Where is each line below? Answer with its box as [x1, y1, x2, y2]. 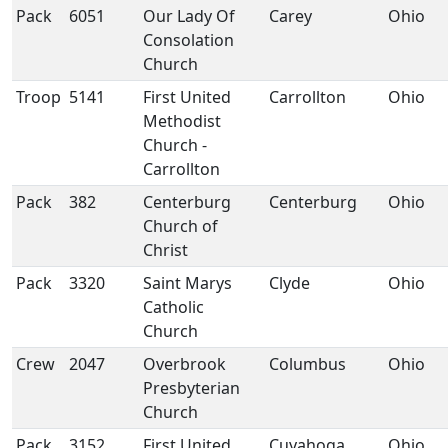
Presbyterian [143, 377, 240, 399]
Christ [143, 239, 188, 261]
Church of [143, 215, 218, 237]
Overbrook [143, 353, 226, 375]
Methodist [143, 110, 221, 132]
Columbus [269, 353, 346, 375]
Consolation [143, 29, 234, 51]
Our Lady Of [143, 5, 235, 27]
